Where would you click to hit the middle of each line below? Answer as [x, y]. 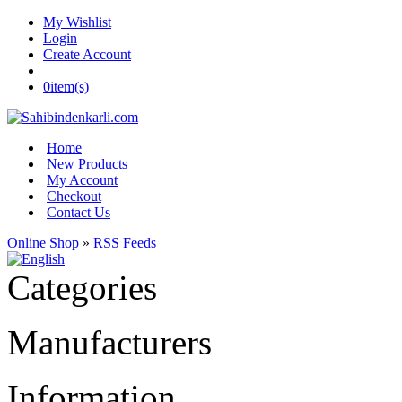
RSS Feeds [125, 243]
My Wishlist [77, 22]
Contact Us [79, 212]
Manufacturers [109, 342]
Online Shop [43, 243]
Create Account [87, 54]
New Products [87, 164]
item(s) [70, 87]
